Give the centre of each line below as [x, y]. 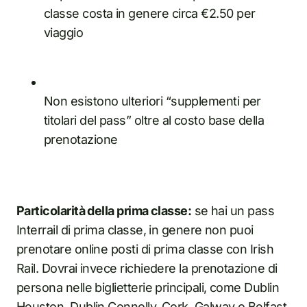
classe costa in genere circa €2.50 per [150, 13]
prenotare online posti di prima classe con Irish [145, 249]
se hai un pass [233, 210]
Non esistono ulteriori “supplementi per [152, 101]
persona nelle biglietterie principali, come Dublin [148, 287]
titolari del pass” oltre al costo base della [154, 120]
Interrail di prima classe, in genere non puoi [135, 230]
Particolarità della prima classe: [104, 210]
